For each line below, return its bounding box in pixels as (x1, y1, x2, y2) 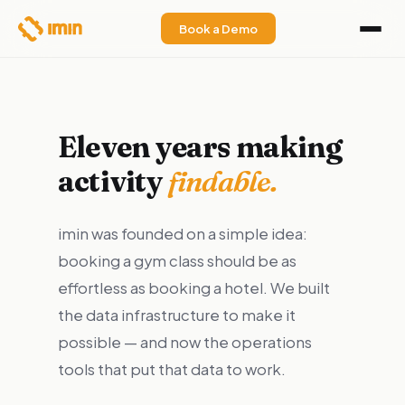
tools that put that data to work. (58, 360, 286, 379)
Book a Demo (178, 21, 258, 36)
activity (58, 164, 168, 199)
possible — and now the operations (58, 333, 312, 352)
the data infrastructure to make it (58, 306, 296, 325)
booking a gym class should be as (58, 251, 297, 270)
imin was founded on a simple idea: (58, 224, 307, 243)
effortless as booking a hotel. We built (58, 278, 330, 297)
